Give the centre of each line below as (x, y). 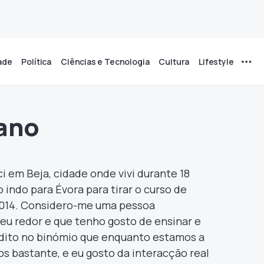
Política (37, 61)
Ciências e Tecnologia (105, 61)
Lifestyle (216, 61)
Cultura (174, 61)
